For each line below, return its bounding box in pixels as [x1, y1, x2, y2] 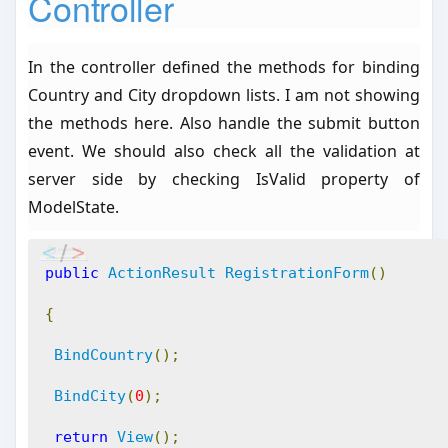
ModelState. [28, 196, 120, 218]
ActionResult [108, 264, 217, 282]
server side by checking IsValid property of [28, 168, 420, 190]
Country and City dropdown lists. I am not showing [28, 84, 420, 106]
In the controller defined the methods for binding [28, 56, 420, 78]
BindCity [54, 387, 127, 405]
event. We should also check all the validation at [28, 140, 420, 162]
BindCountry [54, 346, 154, 364]
